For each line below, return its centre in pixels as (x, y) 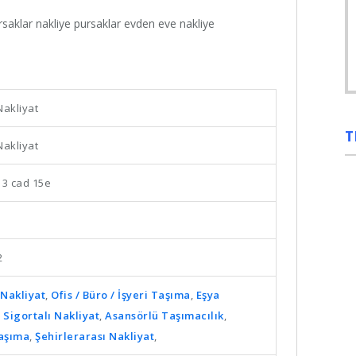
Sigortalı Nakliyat (51, 315)
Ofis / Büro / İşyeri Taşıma (121, 295)
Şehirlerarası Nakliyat (95, 336)
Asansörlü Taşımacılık (164, 315)
